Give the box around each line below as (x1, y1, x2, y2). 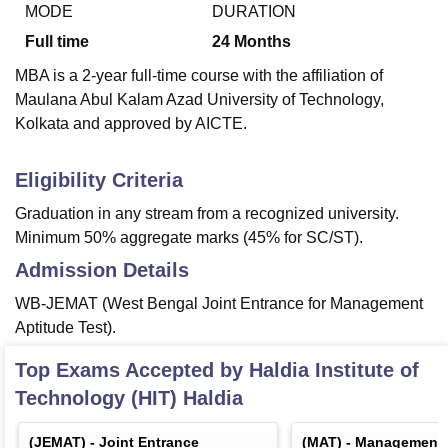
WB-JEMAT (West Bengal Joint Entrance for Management (15, 295, 423, 313)
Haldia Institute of (249, 359, 419, 382)
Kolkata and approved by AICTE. (15, 115, 247, 133)
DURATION (212, 3, 297, 21)
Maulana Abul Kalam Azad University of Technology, (15, 91, 384, 109)
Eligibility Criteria (15, 169, 183, 192)
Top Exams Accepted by (15, 359, 249, 382)
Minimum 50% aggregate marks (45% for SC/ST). (15, 229, 363, 247)
